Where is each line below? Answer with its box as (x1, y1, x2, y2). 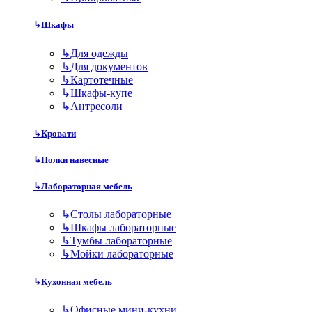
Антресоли (70, 100, 123, 112)
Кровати (41, 127, 76, 139)
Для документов (70, 60, 148, 72)
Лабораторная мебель (41, 181, 132, 192)
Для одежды (70, 47, 128, 59)
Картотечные (70, 73, 133, 86)
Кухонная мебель (41, 276, 112, 287)
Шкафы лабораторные (70, 221, 176, 234)
